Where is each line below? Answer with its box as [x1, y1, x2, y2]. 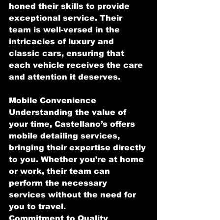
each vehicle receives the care [9, 60, 145, 69]
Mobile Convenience [9, 96, 96, 105]
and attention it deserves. [9, 72, 120, 81]
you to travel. [9, 202, 66, 211]
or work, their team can [9, 166, 112, 175]
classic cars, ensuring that [9, 49, 127, 57]
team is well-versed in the [9, 25, 122, 34]
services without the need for [9, 190, 138, 199]
